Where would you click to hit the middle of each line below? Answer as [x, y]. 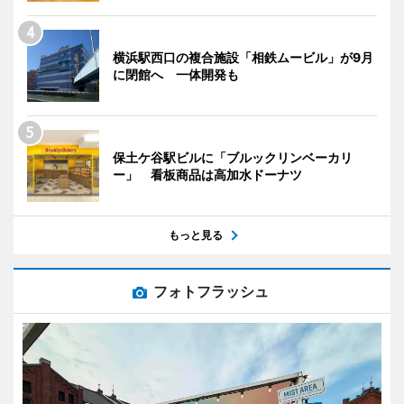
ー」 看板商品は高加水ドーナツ [207, 174]
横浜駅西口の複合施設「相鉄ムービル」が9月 [243, 57]
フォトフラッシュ [211, 291]
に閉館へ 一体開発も [176, 74]
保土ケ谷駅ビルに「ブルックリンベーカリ [233, 157]
